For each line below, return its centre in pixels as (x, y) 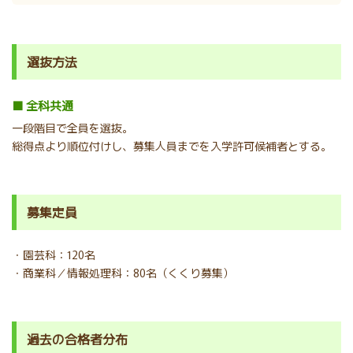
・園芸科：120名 (54, 255)
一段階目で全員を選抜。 (72, 128)
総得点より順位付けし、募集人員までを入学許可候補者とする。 (172, 146)
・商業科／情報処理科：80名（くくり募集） (123, 273)
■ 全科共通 (43, 106)
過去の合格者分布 (77, 339)
